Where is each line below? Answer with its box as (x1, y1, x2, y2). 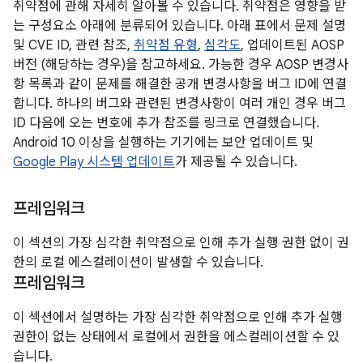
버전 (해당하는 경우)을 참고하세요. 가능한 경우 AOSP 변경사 (13, 57, 348, 73)
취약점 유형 (134, 37, 198, 53)
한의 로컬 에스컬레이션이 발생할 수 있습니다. (13, 254, 263, 271)
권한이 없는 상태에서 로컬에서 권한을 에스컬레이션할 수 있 (13, 329, 340, 345)
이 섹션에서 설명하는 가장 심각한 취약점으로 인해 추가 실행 (13, 310, 343, 326)
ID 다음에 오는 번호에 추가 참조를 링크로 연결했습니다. (13, 115, 319, 131)
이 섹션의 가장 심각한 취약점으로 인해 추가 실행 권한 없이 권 (13, 235, 349, 251)
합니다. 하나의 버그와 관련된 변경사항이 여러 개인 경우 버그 (13, 96, 346, 112)
